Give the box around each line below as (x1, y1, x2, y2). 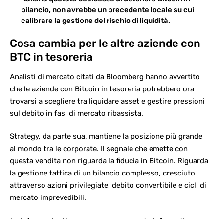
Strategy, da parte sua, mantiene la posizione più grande (10, 132, 202, 141)
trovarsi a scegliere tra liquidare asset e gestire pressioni (10, 96, 205, 106)
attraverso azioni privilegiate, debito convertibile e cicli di (10, 181, 206, 190)
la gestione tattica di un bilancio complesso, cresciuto (10, 169, 195, 178)
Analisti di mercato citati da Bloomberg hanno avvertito (10, 72, 200, 81)
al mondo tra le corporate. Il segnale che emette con (10, 144, 188, 153)
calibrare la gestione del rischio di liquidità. (21, 16, 170, 25)
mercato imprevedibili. (10, 193, 86, 202)
